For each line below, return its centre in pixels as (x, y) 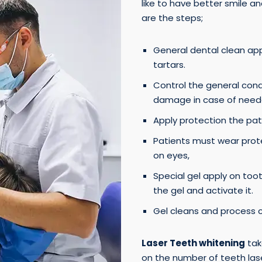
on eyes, (171, 156)
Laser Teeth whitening (193, 243)
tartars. (169, 65)
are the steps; (172, 18)
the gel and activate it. (203, 191)
